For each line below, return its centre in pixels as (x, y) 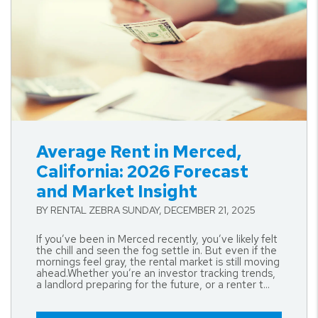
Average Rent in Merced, (139, 152)
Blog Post (35, 128)
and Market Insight (117, 191)
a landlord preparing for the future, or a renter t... (153, 285)
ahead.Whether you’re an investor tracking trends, (156, 273)
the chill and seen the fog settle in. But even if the (157, 251)
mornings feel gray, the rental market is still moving (158, 262)
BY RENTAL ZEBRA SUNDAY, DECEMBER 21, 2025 (146, 210)
